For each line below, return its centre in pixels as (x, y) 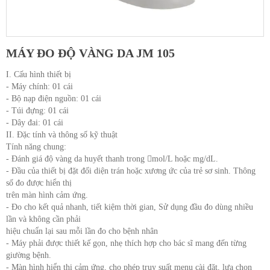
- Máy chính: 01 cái (39, 87)
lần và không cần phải (43, 219)
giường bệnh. (29, 256)
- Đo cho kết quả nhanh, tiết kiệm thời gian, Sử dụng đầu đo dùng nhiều (130, 207)
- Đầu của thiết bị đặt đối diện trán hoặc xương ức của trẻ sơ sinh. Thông (131, 171)
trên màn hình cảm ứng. (47, 195)
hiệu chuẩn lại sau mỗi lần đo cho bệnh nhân (82, 231)
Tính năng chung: (36, 147)
